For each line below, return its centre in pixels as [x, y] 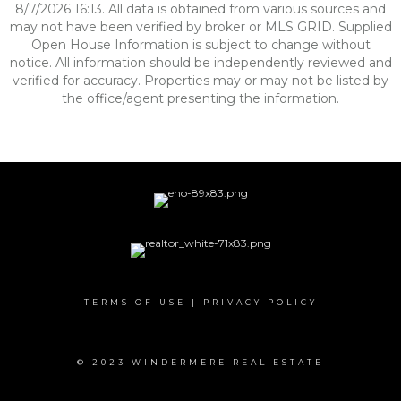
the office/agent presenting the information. [200, 98]
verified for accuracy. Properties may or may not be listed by [200, 81]
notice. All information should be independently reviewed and [200, 63]
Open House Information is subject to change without [200, 45]
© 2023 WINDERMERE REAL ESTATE [200, 362]
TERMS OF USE [135, 302]
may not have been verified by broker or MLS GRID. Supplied [200, 27]
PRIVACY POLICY [260, 302]
